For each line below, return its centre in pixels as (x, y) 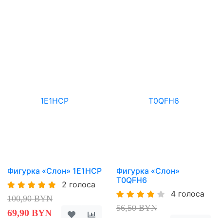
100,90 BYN (30, 198)
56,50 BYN (137, 208)
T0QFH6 (132, 180)
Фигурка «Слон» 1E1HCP (54, 171)
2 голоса (79, 184)
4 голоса (188, 193)
